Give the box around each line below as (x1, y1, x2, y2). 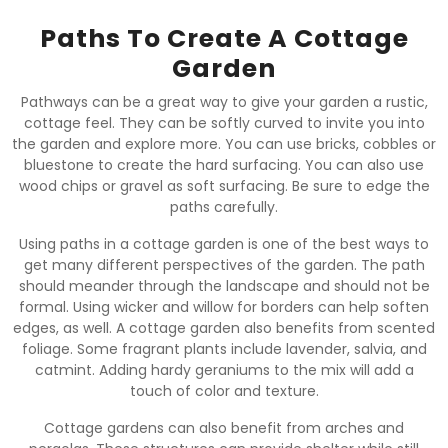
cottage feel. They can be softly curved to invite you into (23, 112, 425, 133)
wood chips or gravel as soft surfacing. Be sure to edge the (18, 175, 430, 196)
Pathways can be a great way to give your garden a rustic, (20, 91, 428, 112)
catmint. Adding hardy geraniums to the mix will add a (34, 359, 414, 380)
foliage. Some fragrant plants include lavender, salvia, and (21, 338, 427, 359)
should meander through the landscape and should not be (18, 275, 430, 296)
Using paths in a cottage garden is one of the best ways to (19, 233, 429, 254)
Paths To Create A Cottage (39, 20, 409, 56)
